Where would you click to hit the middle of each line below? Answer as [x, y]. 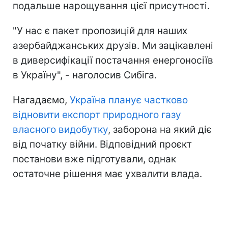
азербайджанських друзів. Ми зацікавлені [113, 45]
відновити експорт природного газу [97, 115]
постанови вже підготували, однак [94, 159]
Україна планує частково [129, 100]
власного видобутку [60, 129]
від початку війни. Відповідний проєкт [102, 144]
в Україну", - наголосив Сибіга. [85, 75]
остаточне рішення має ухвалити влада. [107, 174]
